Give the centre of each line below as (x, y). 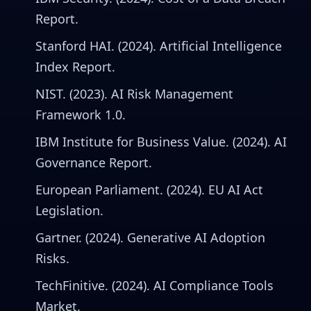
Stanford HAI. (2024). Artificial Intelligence (159, 46)
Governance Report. (94, 162)
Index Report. (75, 67)
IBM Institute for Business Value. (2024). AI (161, 142)
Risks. (52, 258)
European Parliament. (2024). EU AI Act (149, 190)
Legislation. (69, 210)
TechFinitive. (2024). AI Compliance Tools (154, 285)
